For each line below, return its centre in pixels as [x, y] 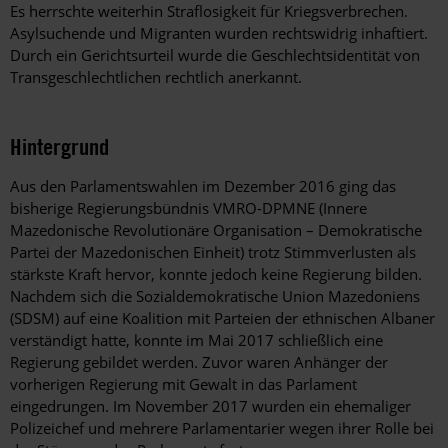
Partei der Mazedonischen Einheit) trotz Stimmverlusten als [213, 251]
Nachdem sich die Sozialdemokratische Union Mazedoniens [215, 295]
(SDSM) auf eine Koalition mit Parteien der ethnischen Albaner [222, 317]
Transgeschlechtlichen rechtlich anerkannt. [156, 76]
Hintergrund [59, 146]
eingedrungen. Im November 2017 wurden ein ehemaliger [210, 405]
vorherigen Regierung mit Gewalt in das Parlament [183, 383]
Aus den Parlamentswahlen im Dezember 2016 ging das [203, 185]
